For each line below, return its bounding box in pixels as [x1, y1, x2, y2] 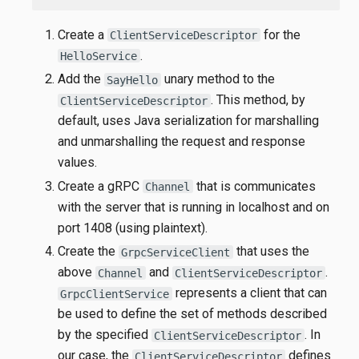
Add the [57, 71, 104, 87]
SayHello [107, 73, 158, 87]
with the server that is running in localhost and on [57, 199, 329, 215]
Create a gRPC [57, 178, 143, 194]
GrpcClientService [60, 287, 169, 301]
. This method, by [210, 92, 305, 108]
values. [57, 155, 97, 171]
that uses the [232, 244, 309, 260]
